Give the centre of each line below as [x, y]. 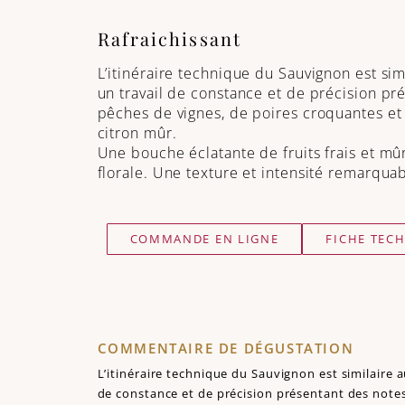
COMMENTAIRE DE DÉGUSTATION [226, 348]
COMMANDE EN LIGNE [204, 238]
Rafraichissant [169, 39]
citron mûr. [139, 133]
